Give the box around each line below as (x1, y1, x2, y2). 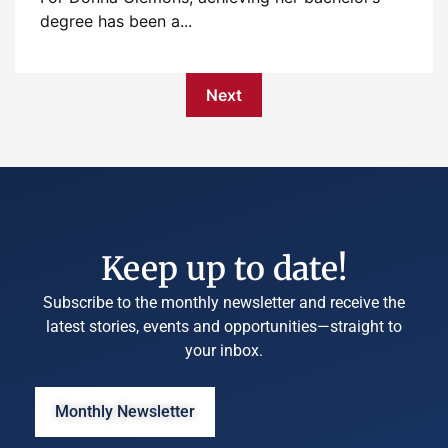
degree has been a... (40, 11, 192, 31)
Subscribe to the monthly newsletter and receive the (43, 293, 405, 312)
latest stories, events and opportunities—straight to (46, 317, 402, 336)
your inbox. (185, 341, 263, 360)
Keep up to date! (101, 249, 347, 289)
